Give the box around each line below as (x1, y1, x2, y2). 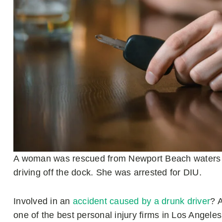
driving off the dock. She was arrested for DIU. (13, 167, 202, 177)
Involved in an (13, 196, 73, 206)
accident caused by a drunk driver (72, 196, 210, 206)
